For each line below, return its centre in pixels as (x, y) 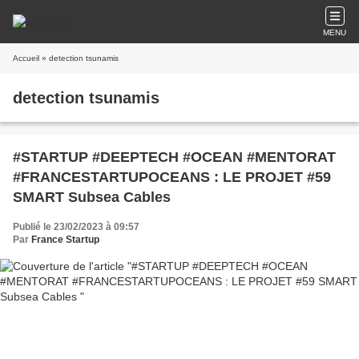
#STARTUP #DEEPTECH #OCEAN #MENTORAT (174, 157)
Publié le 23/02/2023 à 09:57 (76, 227)
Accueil (26, 58)
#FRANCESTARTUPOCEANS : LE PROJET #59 (172, 177)
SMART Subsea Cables (92, 197)
